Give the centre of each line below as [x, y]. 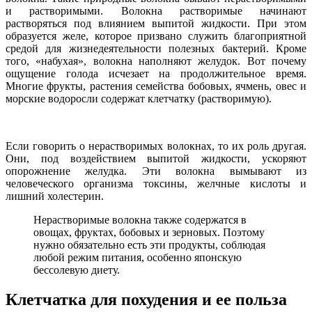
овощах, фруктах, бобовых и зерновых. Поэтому [149, 233]
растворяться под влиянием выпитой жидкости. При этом [156, 24]
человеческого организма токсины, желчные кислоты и [156, 184]
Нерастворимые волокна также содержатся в [140, 220]
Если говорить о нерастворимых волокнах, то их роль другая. [156, 146]
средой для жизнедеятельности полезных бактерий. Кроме [156, 49]
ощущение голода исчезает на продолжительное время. [156, 74]
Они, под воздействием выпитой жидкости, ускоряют [156, 159]
